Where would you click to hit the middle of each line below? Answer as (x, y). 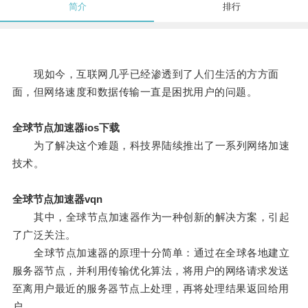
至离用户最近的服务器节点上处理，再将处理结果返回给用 (151, 289)
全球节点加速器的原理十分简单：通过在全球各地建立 (151, 253)
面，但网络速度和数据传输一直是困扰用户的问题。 (135, 92)
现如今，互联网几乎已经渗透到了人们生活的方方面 (145, 74)
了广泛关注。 (44, 235)
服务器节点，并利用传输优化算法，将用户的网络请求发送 (151, 271)
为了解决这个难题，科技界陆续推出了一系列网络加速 (151, 146)
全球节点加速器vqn (57, 199)
